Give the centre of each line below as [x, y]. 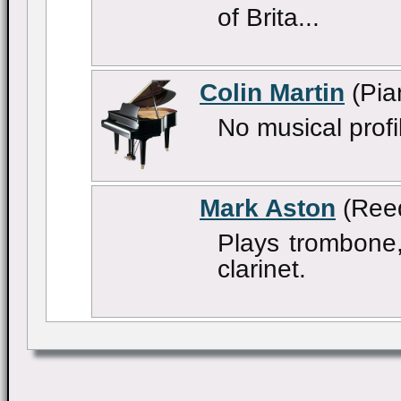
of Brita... [269, 17]
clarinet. [262, 269]
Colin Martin [272, 92]
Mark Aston [268, 208]
